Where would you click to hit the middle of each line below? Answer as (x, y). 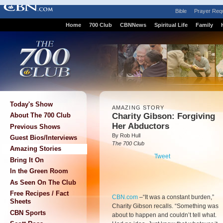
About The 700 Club (40, 115)
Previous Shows (35, 126)
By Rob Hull (126, 135)
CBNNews (133, 25)
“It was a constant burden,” (178, 197)
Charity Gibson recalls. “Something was (165, 206)
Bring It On (27, 160)
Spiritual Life (171, 25)
